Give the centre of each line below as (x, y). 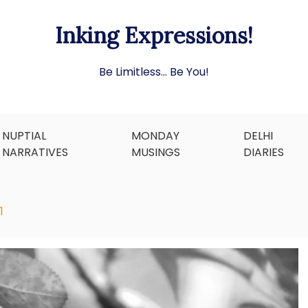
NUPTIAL (24, 136)
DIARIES (263, 152)
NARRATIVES (35, 152)
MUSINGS (155, 152)
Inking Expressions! (154, 35)
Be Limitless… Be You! (154, 72)
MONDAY (155, 136)
